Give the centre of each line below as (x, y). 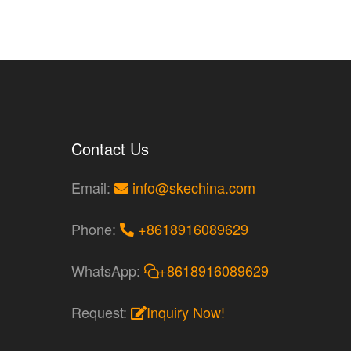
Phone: (96, 229)
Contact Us (110, 149)
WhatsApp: (108, 271)
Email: (93, 188)
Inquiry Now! (186, 312)
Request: (101, 312)
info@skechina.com (194, 188)
